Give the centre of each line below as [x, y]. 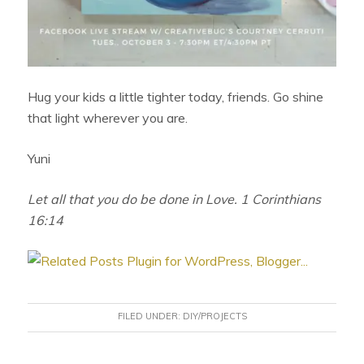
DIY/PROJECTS [214, 316]
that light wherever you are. [111, 118]
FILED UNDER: [150, 316]
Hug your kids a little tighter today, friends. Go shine [176, 97]
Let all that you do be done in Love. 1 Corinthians [175, 199]
